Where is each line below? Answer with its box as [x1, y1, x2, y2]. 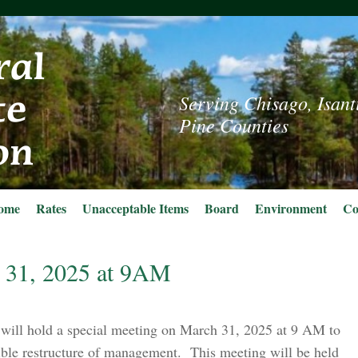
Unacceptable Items [82, 199, 189, 217]
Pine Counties [179, 112, 288, 138]
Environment [254, 199, 327, 217]
